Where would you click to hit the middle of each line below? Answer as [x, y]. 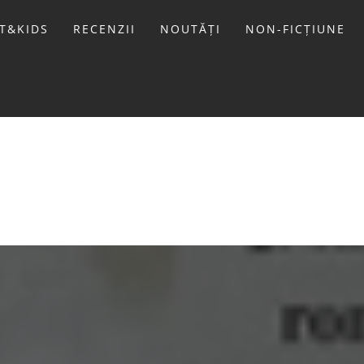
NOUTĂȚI [190, 29]
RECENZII [104, 29]
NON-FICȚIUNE [295, 29]
